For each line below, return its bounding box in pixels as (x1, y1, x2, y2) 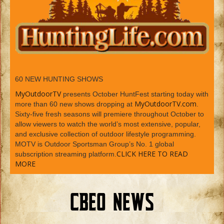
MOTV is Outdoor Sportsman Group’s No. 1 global (15, 139, 174, 148)
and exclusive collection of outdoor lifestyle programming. (15, 129, 196, 138)
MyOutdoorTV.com (134, 98, 196, 108)
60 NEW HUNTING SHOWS (15, 74, 103, 83)
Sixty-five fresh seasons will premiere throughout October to (15, 109, 204, 118)
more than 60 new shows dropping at (15, 99, 134, 108)
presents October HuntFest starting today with (61, 89, 208, 98)
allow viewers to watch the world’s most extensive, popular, (15, 119, 200, 128)
